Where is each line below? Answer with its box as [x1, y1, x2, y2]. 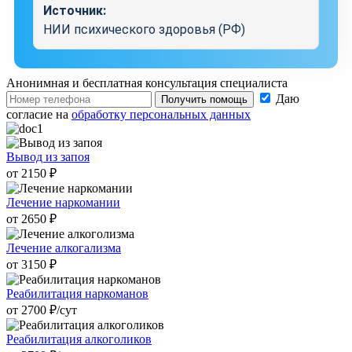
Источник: [43, 2, 106, 18]
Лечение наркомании [6, 195, 120, 209]
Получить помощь [161, 93, 247, 105]
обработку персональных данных [71, 107, 251, 121]
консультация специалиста [142, 75, 288, 90]
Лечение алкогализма [6, 240, 121, 255]
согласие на [6, 107, 71, 121]
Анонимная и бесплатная [6, 75, 142, 90]
